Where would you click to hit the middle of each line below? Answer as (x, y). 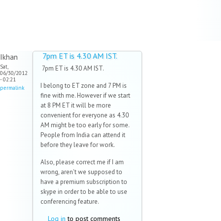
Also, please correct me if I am (82, 162)
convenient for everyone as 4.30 (85, 115)
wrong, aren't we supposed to (81, 172)
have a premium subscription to (84, 182)
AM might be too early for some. (85, 125)
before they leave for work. (78, 145)
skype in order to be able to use (84, 192)
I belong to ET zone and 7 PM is (84, 86)
